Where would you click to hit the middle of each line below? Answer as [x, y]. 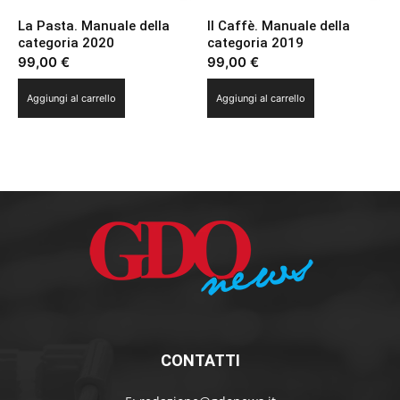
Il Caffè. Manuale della [279, 26]
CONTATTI [200, 361]
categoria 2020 [66, 43]
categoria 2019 [256, 43]
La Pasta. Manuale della [94, 26]
